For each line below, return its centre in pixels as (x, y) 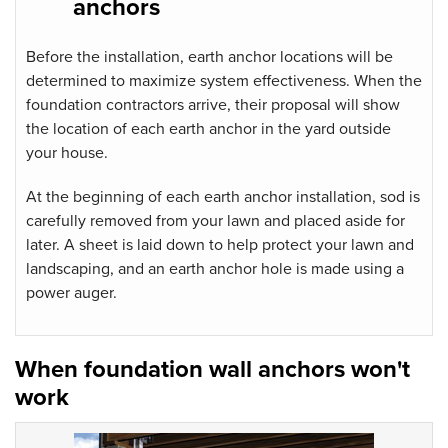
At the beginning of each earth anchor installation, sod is (223, 196)
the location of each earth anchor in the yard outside (208, 128)
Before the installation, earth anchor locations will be (209, 56)
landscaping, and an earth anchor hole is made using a (215, 268)
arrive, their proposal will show (292, 104)
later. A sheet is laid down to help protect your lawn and (220, 244)
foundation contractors (105, 104)
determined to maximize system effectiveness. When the (224, 80)
